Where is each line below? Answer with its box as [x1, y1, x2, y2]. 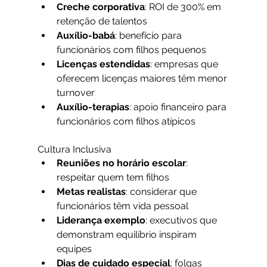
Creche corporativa [56, 1, 145, 13]
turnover [56, 87, 95, 99]
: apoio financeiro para [129, 101, 229, 113]
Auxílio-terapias [56, 101, 129, 113]
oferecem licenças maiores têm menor [56, 73, 229, 85]
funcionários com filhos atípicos [56, 116, 195, 128]
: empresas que [150, 58, 221, 70]
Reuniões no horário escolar [56, 157, 186, 169]
